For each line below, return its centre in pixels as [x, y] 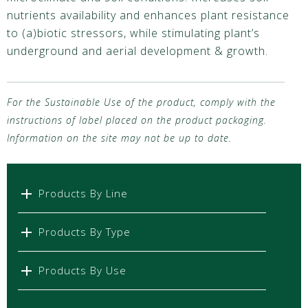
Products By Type [85, 232]
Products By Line [83, 194]
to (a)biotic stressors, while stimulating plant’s [133, 33]
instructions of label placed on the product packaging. [137, 120]
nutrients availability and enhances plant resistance [148, 15]
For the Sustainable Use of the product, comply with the [141, 102]
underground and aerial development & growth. [137, 51]
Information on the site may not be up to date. [119, 138]
